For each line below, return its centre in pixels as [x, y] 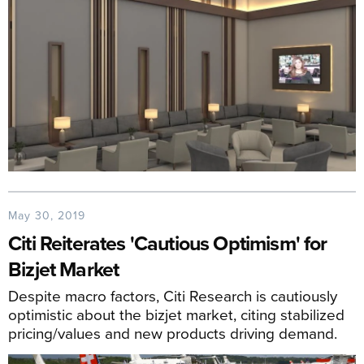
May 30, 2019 [47, 215]
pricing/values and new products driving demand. [173, 332]
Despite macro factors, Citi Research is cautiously [173, 295]
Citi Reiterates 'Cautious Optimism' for [168, 243]
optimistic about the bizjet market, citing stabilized [176, 314]
